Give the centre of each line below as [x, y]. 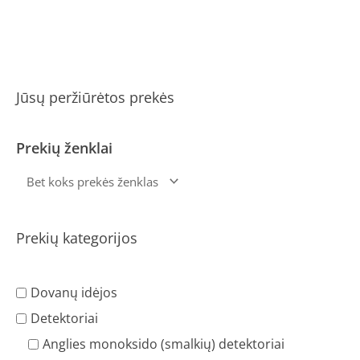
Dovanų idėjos [74, 293]
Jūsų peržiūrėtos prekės [95, 98]
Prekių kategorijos [77, 238]
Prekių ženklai [64, 148]
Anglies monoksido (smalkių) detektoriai [164, 344]
